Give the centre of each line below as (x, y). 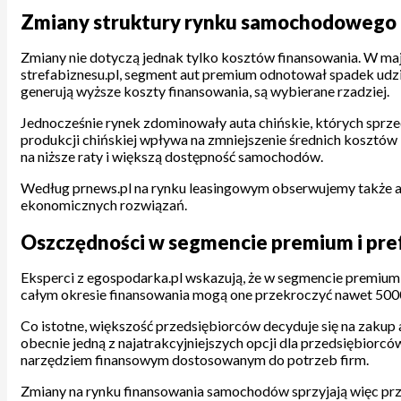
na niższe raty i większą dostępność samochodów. (172, 157)
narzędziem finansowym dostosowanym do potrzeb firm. (195, 359)
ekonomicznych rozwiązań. (104, 205)
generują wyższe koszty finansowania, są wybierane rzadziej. (205, 91)
